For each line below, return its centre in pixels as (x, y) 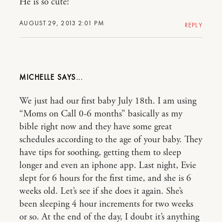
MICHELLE (37, 77)
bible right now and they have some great (96, 127)
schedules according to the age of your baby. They (111, 140)
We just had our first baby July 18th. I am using (108, 101)
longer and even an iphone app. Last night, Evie (108, 166)
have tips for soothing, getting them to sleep (100, 153)
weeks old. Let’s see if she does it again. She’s (101, 191)
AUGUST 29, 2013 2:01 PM (62, 23)
